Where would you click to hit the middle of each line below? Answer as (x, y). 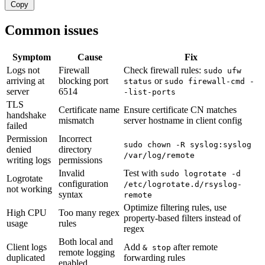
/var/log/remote (159, 156)
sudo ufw (222, 71)
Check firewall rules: (164, 70)
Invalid (72, 173)
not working (29, 189)
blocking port (83, 81)
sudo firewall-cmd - (209, 82)
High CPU (27, 213)
